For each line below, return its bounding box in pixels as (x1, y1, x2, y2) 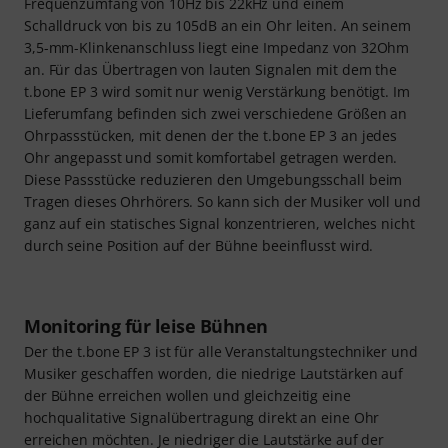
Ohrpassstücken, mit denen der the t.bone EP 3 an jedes (24, 125, 398, 145)
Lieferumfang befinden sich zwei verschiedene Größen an (24, 103, 408, 123)
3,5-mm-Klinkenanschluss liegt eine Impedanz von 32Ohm (24, 37, 410, 57)
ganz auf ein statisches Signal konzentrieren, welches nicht (24, 213, 415, 233)
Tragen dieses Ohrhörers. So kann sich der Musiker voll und (24, 191, 421, 211)
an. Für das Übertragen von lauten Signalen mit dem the (24, 59, 398, 79)
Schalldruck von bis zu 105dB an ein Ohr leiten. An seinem (24, 15, 411, 35)
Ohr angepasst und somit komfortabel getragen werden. (24, 147, 398, 167)
